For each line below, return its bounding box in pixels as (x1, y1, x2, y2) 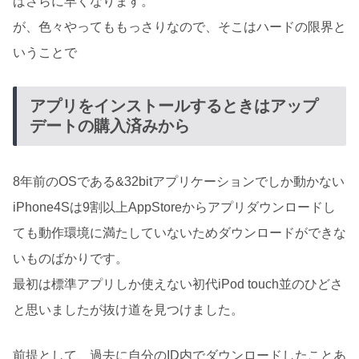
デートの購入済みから (30, 117, 190, 135)
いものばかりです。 (13, 251, 128, 265)
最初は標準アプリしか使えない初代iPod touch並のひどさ (13, 276, 343, 291)
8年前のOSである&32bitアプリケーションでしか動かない (13, 174, 345, 188)
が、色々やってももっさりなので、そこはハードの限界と (13, 20, 346, 34)
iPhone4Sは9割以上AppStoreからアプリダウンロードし (13, 200, 336, 214)
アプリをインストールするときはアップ (30, 97, 318, 115)
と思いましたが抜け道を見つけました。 (13, 302, 244, 317)
